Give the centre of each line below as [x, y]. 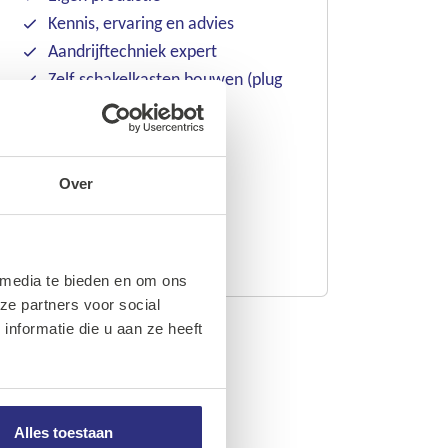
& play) [73, 107]
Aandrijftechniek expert [132, 51]
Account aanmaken [113, 234]
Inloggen [73, 183]
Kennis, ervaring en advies [141, 23]
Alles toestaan [63, 432]
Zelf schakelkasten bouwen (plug [165, 79]
